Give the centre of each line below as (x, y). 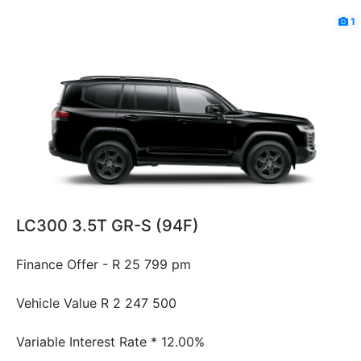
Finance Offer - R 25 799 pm (104, 264)
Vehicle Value (56, 303)
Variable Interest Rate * (87, 341)
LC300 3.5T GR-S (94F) (108, 225)
